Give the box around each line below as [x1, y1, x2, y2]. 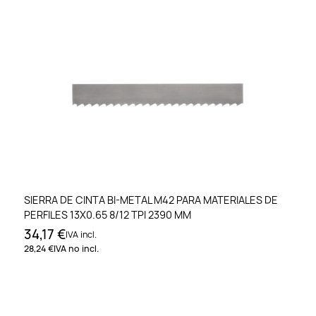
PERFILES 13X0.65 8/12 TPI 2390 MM [24, 207, 191, 221]
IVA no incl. [54, 242, 99, 255]
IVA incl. [66, 228, 97, 241]
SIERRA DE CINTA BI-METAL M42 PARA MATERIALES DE [24, 193, 278, 207]
